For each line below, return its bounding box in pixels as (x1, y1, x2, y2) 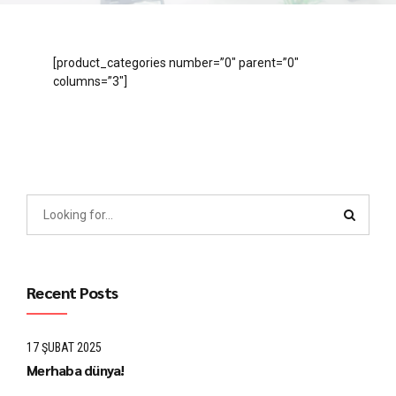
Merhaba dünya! (27, 361, 125, 380)
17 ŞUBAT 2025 (27, 339, 102, 354)
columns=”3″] (53, 74, 127, 89)
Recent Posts (27, 281, 118, 302)
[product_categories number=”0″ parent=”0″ (53, 56, 299, 71)
